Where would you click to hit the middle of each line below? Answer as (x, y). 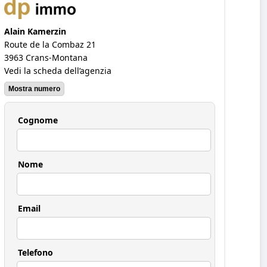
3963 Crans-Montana (46, 57)
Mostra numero (34, 89)
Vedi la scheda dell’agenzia (58, 70)
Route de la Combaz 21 (50, 44)
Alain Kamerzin (35, 31)
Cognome (38, 120)
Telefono (35, 252)
